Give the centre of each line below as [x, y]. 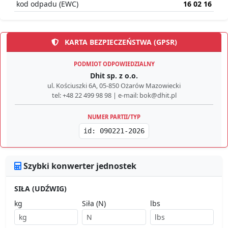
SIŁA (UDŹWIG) [40, 189]
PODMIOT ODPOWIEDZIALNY [114, 64]
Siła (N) [94, 204]
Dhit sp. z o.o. [114, 76]
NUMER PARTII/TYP [114, 117]
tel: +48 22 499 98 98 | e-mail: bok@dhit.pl [114, 95]
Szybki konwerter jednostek [79, 166]
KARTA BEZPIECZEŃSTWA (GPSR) [120, 42]
